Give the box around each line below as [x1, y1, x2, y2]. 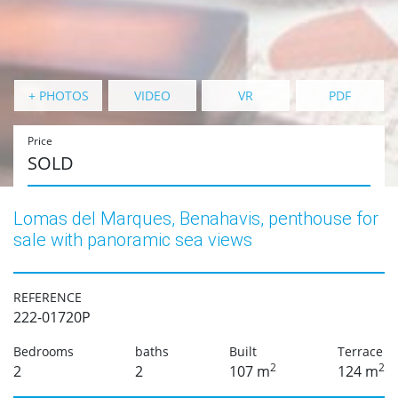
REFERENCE [13, 288, 82, 306]
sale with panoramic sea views [13, 228, 252, 251]
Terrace [337, 342, 383, 360]
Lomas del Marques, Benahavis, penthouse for [13, 207, 378, 229]
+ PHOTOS [28, 86, 89, 104]
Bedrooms [13, 342, 74, 360]
